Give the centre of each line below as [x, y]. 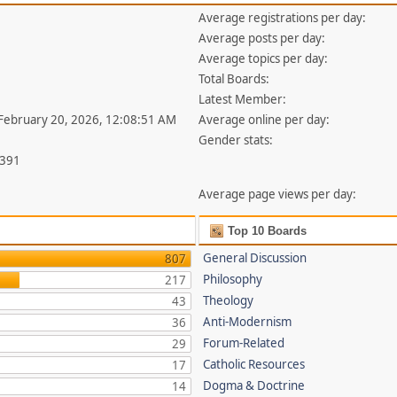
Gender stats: [236, 140]
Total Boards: [234, 79]
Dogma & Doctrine [254, 385]
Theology [229, 300]
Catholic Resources [254, 364]
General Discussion [255, 258]
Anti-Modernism [248, 322]
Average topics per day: [264, 58]
